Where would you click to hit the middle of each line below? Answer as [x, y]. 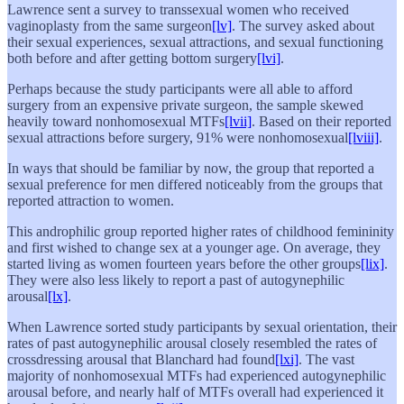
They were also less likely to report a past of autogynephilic [176, 280]
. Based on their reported [321, 121]
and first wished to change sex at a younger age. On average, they [194, 247]
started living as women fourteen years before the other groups [184, 263]
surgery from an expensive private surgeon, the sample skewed [185, 105]
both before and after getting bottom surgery [132, 58]
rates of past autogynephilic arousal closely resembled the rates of [192, 343]
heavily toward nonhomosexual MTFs [116, 121]
